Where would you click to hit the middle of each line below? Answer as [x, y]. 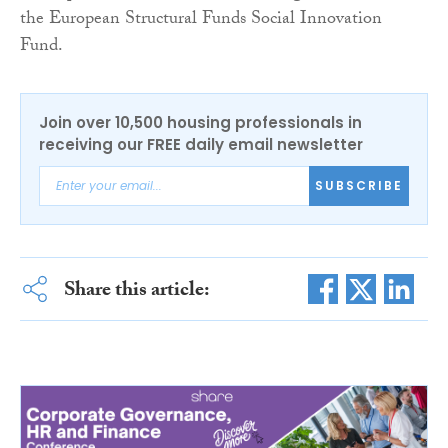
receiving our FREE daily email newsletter [201, 144]
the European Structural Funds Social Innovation [201, 20]
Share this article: [136, 291]
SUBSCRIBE [359, 186]
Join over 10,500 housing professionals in [200, 122]
